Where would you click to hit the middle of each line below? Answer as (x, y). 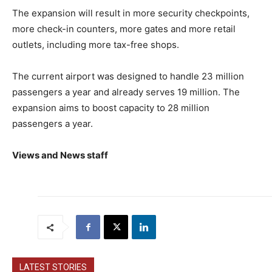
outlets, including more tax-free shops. (96, 45)
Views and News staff (60, 155)
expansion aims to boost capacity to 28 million (111, 108)
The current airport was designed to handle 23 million (128, 76)
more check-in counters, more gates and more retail (124, 29)
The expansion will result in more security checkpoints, (131, 13)
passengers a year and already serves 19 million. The (126, 92)
